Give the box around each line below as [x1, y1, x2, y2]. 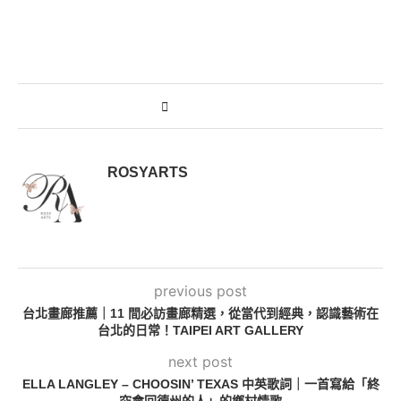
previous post [154, 281, 247, 300]
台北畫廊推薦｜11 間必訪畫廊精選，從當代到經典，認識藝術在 [22, 305, 379, 320]
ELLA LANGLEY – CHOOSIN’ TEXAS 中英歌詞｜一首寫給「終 [21, 376, 380, 391]
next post [168, 352, 233, 371]
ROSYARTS [107, 164, 188, 180]
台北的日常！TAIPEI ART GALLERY [98, 322, 303, 337]
